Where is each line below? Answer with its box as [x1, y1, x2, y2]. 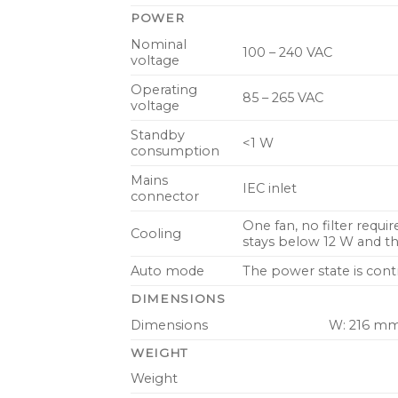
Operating [131, 82, 197, 99]
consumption [131, 143, 219, 160]
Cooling [131, 226, 181, 243]
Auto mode [131, 263, 204, 280]
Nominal [131, 36, 187, 53]
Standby [131, 127, 185, 144]
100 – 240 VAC [243, 44, 333, 61]
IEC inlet [243, 180, 298, 197]
